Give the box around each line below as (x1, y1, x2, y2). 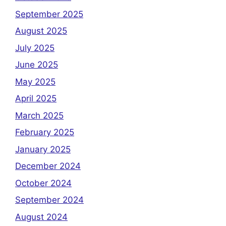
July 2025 (15, 42, 54, 53)
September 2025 (15, 9, 83, 19)
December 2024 (15, 161, 81, 172)
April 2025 (15, 93, 56, 104)
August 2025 (15, 26, 67, 36)
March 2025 (15, 110, 64, 121)
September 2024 (15, 195, 84, 205)
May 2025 (15, 76, 55, 87)
